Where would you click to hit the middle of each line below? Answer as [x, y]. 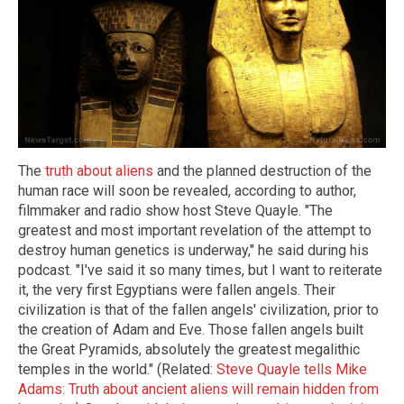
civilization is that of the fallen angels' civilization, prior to [198, 309]
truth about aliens [99, 170]
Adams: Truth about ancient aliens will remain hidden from [198, 389]
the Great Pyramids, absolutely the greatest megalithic [189, 349]
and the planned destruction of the [262, 170]
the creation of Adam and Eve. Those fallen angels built [191, 329]
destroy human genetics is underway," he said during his [193, 250]
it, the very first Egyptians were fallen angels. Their [177, 289]
